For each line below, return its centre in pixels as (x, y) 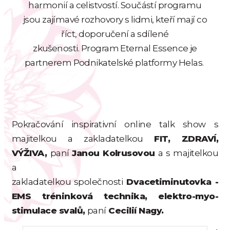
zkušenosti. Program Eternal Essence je (115, 49)
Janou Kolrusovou (115, 153)
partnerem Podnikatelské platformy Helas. (115, 63)
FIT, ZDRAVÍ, (186, 139)
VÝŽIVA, (31, 153)
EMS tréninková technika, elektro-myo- (115, 196)
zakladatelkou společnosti (68, 182)
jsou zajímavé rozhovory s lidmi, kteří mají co (115, 20)
